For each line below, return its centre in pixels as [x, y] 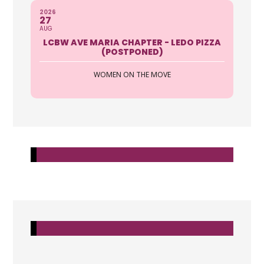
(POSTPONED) [132, 52]
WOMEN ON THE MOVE [132, 74]
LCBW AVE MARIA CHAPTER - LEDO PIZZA [132, 42]
